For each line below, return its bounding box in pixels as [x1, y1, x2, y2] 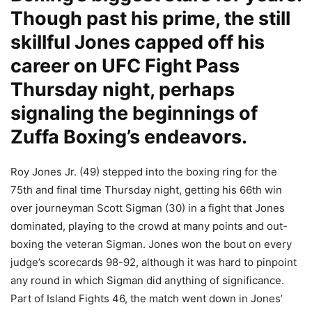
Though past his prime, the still [10, 7, 290, 31]
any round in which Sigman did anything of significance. [10, 274, 284, 288]
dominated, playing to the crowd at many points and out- [10, 219, 288, 233]
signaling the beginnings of [10, 102, 258, 125]
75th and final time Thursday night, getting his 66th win [10, 183, 282, 197]
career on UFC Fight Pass [10, 54, 240, 78]
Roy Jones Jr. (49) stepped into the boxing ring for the [10, 165, 277, 179]
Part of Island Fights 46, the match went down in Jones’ [10, 292, 283, 306]
